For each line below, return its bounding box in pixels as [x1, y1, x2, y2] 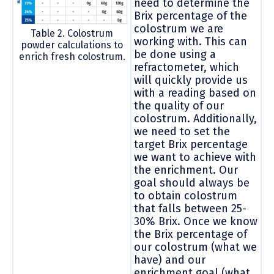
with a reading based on [134, 86, 256, 100]
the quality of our [134, 98, 224, 113]
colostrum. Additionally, [134, 111, 257, 125]
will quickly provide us [134, 73, 248, 87]
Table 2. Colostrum [31, 27, 113, 39]
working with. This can [134, 34, 247, 48]
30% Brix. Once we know [134, 214, 257, 228]
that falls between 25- [134, 201, 246, 215]
